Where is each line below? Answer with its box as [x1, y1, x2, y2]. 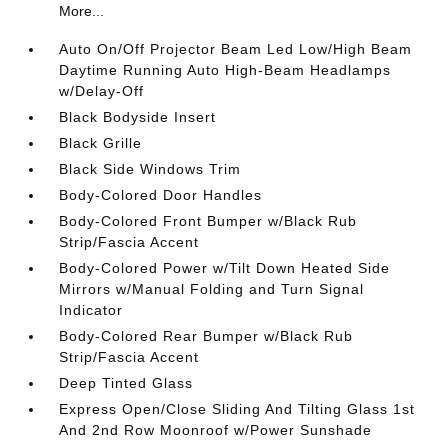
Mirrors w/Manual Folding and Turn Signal [59, 281, 365, 297]
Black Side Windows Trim [59, 161, 242, 177]
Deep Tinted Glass [59, 375, 194, 391]
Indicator [59, 302, 124, 318]
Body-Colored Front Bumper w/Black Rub [59, 213, 358, 229]
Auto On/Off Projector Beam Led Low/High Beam [59, 41, 413, 57]
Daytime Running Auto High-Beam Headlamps [59, 62, 392, 78]
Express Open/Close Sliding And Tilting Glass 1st [59, 401, 416, 417]
